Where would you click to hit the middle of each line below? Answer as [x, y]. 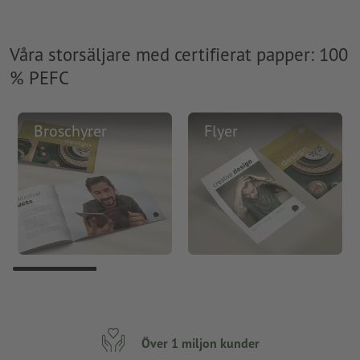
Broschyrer [70, 131]
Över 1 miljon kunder [200, 343]
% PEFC [39, 77]
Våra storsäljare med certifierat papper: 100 [179, 54]
